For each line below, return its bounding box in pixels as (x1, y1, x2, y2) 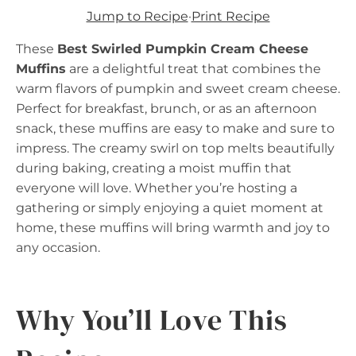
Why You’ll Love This (16, 300, 288, 339)
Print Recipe (191, 8, 270, 24)
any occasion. (16, 239, 100, 255)
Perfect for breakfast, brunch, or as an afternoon (16, 100, 317, 116)
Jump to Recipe (86, 8, 188, 24)
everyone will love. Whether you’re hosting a (16, 180, 297, 195)
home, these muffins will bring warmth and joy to (16, 219, 330, 235)
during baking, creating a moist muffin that (16, 160, 292, 176)
